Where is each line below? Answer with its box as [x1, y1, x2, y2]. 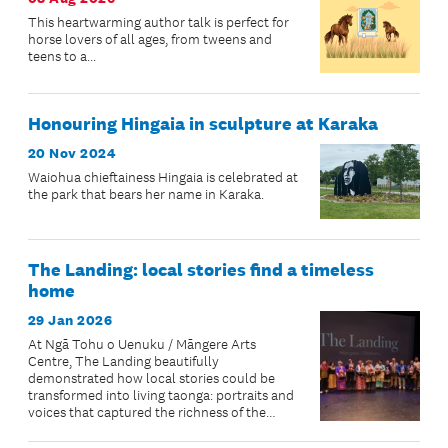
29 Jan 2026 [28, 310, 113, 329]
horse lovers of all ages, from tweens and [28, 30, 272, 48]
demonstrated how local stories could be [28, 369, 275, 387]
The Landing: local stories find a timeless [28, 258, 374, 281]
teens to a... [28, 47, 96, 65]
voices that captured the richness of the [28, 403, 266, 421]
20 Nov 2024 [28, 143, 117, 162]
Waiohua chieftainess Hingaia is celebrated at [28, 168, 298, 186]
